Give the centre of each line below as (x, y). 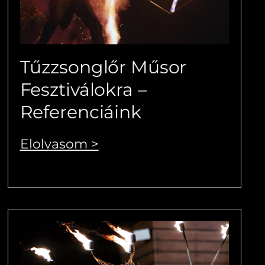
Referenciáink (80, 112)
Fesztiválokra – (83, 89)
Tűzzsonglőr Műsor (103, 67)
